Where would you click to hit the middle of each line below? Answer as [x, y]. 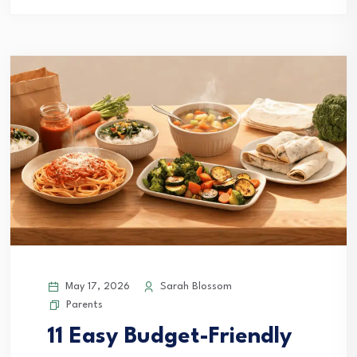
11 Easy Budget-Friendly [169, 337]
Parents [84, 304]
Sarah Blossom [194, 286]
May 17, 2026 [96, 286]
